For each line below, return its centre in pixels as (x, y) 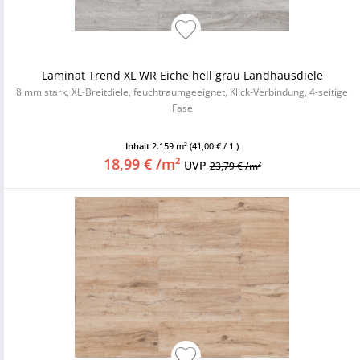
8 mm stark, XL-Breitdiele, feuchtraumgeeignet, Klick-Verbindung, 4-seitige (182, 92)
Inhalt (139, 146)
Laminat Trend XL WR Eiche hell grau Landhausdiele (182, 75)
